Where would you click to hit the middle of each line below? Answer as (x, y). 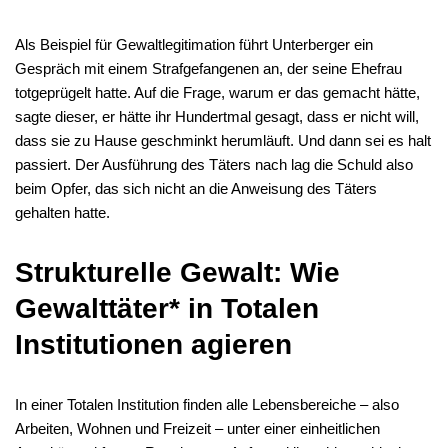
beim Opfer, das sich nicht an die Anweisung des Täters (196, 188)
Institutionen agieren (153, 344)
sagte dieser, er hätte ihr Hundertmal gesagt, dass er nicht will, (217, 116)
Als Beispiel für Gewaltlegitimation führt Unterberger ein (194, 44)
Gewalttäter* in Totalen (167, 308)
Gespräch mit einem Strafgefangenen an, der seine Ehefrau (208, 68)
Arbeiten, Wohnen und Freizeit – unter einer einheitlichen (197, 428)
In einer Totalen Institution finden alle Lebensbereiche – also (207, 404)
